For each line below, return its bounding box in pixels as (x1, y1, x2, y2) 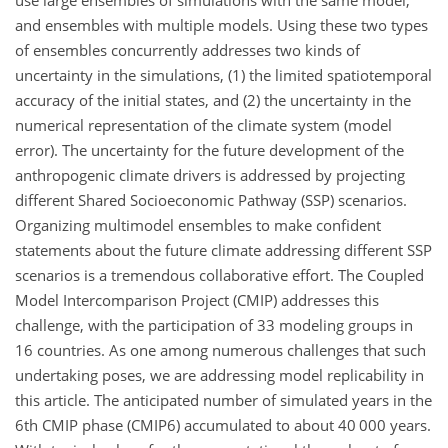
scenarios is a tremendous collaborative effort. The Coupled (15, 264, 424, 285)
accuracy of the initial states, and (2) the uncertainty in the (15, 89, 411, 110)
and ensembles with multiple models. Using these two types (15, 14, 428, 35)
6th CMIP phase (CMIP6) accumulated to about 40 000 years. (15, 414, 431, 435)
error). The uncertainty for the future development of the (15, 139, 404, 160)
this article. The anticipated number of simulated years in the (15, 389, 432, 410)
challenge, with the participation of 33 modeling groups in (15, 314, 413, 335)
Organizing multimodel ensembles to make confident (15, 214, 381, 235)
